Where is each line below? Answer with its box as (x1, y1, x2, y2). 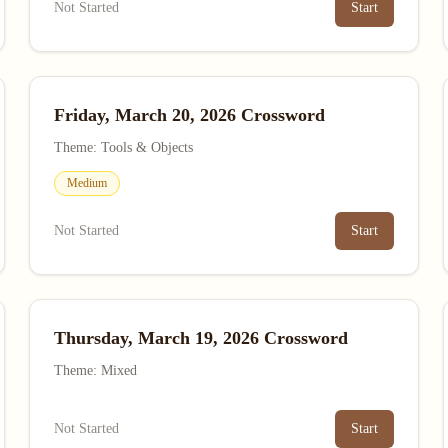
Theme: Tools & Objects (54, 140, 194, 155)
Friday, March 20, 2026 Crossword (54, 105, 326, 125)
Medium (67, 176, 108, 190)
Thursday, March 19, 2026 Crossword (54, 328, 349, 348)
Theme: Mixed (54, 363, 138, 378)
